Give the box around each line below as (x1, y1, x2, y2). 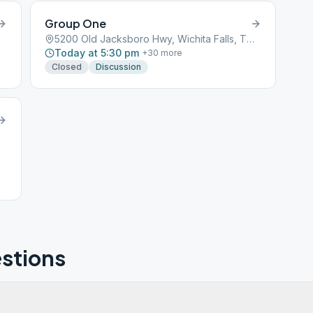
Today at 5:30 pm (54, 47, 140, 59)
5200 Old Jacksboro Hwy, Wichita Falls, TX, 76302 (247, 33, 255, 45)
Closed (52, 61, 82, 72)
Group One (45, 16, 107, 31)
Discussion (96, 61, 142, 72)
